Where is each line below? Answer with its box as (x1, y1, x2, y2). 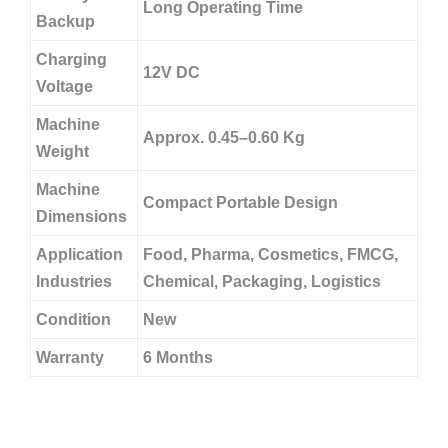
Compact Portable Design (143, 194, 338, 211)
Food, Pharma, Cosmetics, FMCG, (143, 246, 398, 263)
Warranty (36, 349, 104, 366)
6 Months (143, 349, 213, 366)
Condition (36, 311, 111, 328)
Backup (36, 13, 95, 30)
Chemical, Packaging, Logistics (143, 273, 381, 290)
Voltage (36, 78, 93, 95)
